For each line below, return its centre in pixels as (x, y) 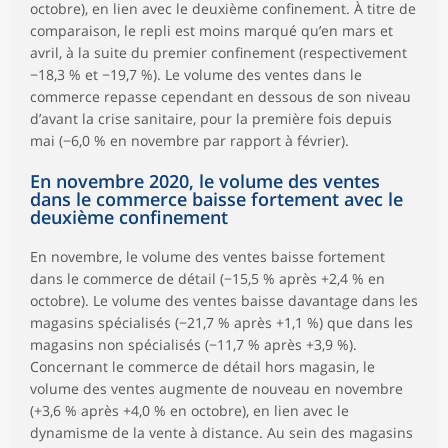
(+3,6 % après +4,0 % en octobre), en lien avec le (189, 411)
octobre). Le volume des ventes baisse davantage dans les (224, 301)
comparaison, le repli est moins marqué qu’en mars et (211, 31)
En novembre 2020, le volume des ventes (205, 181)
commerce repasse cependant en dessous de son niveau (220, 97)
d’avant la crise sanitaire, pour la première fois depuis (211, 119)
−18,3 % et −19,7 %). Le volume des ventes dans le (196, 75)
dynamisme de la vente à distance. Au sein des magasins (221, 433)
